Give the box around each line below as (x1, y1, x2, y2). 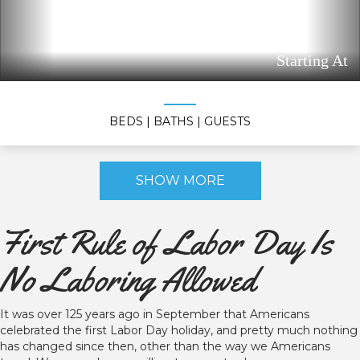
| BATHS (146, 114, 197, 129)
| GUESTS (197, 114, 251, 129)
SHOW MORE (135, 173, 225, 188)
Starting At (276, 51, 348, 69)
